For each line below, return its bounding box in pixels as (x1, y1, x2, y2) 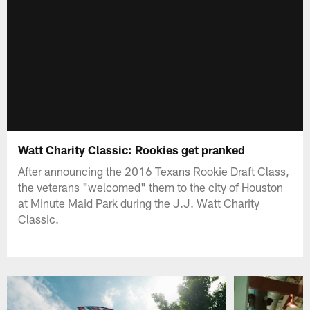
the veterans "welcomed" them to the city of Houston (18, 179, 284, 194)
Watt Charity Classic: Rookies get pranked (18, 142, 246, 156)
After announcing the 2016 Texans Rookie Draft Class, (18, 163, 290, 178)
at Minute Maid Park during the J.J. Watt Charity (18, 195, 260, 210)
